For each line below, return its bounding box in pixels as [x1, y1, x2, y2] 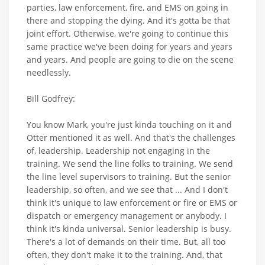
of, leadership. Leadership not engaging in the [27, 144, 210, 156]
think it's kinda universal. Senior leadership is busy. [27, 222, 231, 234]
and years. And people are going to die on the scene [27, 53, 234, 65]
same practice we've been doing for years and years [27, 40, 232, 52]
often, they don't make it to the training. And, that [27, 248, 222, 260]
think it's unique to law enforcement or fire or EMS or [27, 196, 237, 208]
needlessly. [27, 66, 71, 78]
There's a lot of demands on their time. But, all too [27, 235, 225, 247]
